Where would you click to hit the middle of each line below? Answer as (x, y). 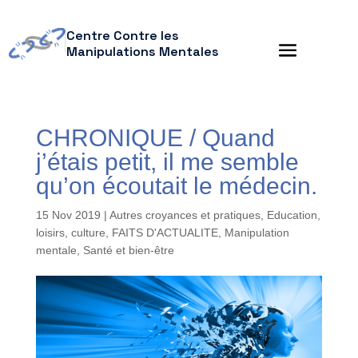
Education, (293, 215)
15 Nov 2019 (68, 215)
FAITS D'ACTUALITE (165, 233)
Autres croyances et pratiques (185, 215)
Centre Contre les (122, 36)
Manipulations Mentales (142, 52)
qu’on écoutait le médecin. (176, 186)
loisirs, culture (70, 233)
